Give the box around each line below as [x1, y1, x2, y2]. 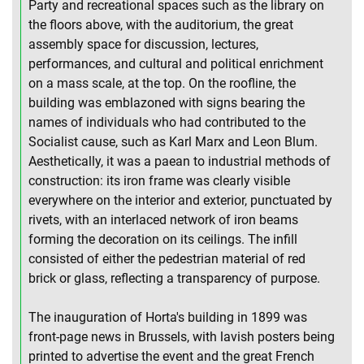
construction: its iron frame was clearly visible [28, 173, 290, 189]
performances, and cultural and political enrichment [28, 56, 323, 72]
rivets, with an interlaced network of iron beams [28, 212, 298, 228]
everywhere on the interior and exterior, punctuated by [28, 193, 332, 209]
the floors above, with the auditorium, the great [28, 17, 293, 33]
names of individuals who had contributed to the [28, 115, 305, 131]
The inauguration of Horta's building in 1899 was [28, 310, 307, 326]
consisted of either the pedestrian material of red [28, 251, 305, 267]
